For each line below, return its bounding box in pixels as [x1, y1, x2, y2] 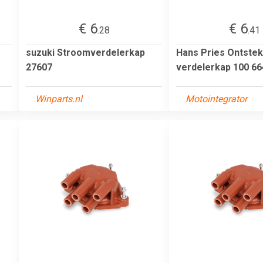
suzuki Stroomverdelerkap [26, 46, 145, 58]
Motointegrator [186, 93, 247, 104]
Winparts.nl [35, 93, 82, 104]
